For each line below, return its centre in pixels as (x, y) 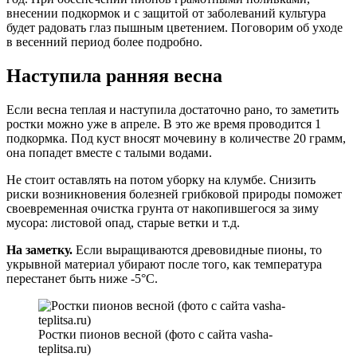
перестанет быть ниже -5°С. (82, 278)
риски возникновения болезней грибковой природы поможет (174, 194)
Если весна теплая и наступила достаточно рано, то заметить (173, 109)
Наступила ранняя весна (114, 75)
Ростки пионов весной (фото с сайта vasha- (155, 334)
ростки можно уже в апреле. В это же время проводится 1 (164, 124)
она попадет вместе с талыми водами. (109, 152)
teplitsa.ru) (65, 348)
